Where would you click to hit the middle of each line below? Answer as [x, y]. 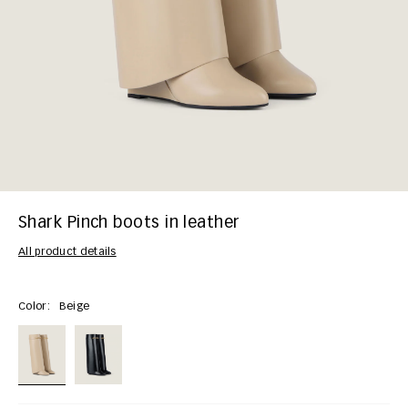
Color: [34, 306]
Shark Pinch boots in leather [129, 224]
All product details [67, 252]
